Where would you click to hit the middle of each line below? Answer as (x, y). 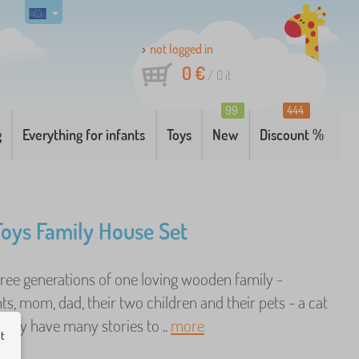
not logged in (182, 49)
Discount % (291, 135)
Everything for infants (84, 135)
